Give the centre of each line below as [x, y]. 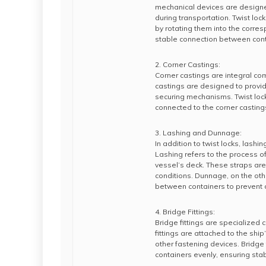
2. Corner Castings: [188, 64]
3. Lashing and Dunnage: [198, 133]
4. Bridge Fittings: [185, 212]
